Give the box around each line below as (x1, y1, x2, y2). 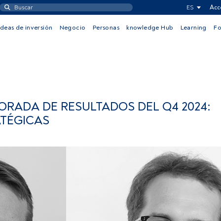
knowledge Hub (126, 24, 174, 32)
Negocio (59, 24, 86, 32)
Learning (180, 24, 207, 32)
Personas (92, 24, 119, 32)
